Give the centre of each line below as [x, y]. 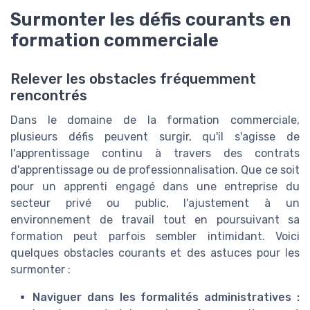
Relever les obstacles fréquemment [133, 79]
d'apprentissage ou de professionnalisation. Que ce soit [155, 170]
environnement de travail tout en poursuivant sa [155, 220]
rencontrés [49, 96]
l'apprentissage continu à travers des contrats [155, 154]
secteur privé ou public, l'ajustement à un [155, 203]
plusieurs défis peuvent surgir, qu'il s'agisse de [155, 137]
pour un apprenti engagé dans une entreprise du [155, 187]
